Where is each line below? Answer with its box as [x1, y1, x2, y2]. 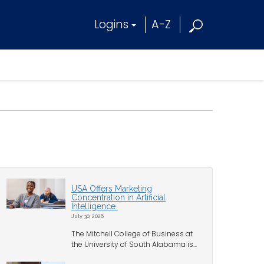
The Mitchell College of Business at [71, 229, 193, 239]
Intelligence [71, 202, 118, 211]
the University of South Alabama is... [71, 239, 197, 249]
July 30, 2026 [71, 213, 104, 219]
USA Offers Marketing [71, 184, 152, 193]
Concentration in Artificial [71, 193, 166, 202]
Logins [94, 16, 128, 32]
